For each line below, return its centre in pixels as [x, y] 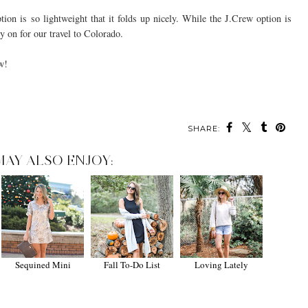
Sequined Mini [43, 264]
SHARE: [204, 128]
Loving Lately [222, 264]
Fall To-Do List [132, 264]
